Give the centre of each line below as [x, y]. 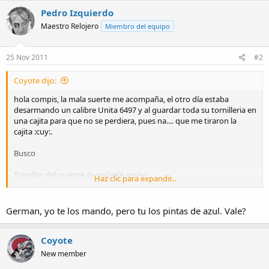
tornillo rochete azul [50, 218]
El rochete [32, 239]
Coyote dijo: [35, 80]
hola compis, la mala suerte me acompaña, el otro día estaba [121, 99]
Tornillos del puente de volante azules [81, 174]
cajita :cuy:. [33, 131]
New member [64, 254]
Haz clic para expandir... [135, 178]
